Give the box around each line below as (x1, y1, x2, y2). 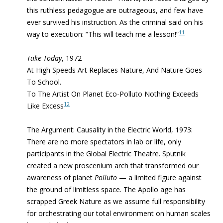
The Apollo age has (123, 185, 186, 194)
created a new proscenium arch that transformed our (27, 161, 199, 170)
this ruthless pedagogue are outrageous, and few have (27, 5, 203, 15)
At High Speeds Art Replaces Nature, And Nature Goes (27, 65, 202, 75)
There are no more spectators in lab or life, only (27, 137, 181, 146)
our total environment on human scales (81, 209, 211, 218)
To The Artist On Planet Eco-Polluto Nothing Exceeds (27, 89, 199, 99)
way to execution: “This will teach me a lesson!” (27, 29, 179, 39)
